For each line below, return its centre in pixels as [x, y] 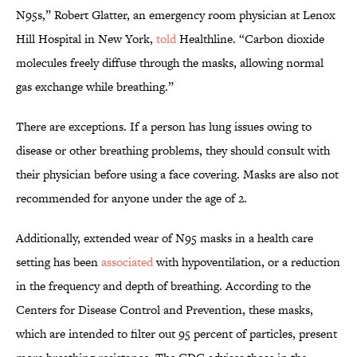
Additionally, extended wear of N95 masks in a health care [165, 238]
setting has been [59, 262]
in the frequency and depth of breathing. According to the [163, 286]
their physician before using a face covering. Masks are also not [177, 175]
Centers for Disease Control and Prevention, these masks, [165, 310]
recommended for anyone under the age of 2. [131, 198]
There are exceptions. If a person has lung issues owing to [164, 127]
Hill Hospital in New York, [86, 39]
